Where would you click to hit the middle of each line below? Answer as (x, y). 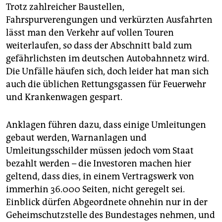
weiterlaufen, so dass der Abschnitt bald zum (99, 45)
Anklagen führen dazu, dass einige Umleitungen (106, 125)
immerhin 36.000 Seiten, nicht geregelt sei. (95, 189)
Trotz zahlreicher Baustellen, (65, 7)
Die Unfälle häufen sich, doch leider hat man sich (107, 71)
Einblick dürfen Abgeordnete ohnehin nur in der (107, 202)
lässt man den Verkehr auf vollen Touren (90, 32)
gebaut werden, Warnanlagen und (76, 138)
